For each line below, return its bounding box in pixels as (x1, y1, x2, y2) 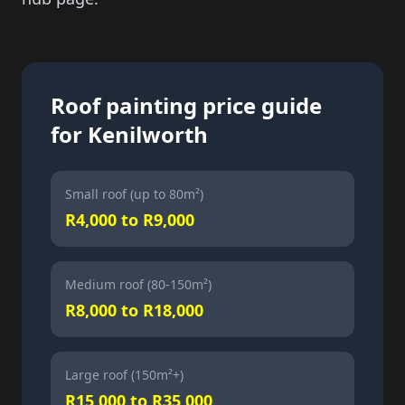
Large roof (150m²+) (65, 366, 184, 383)
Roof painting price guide (51, 90, 322, 120)
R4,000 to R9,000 (65, 209, 194, 231)
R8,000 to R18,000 (65, 299, 203, 321)
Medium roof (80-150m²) (65, 276, 212, 293)
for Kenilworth (51, 119, 208, 149)
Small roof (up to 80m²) (65, 185, 203, 202)
